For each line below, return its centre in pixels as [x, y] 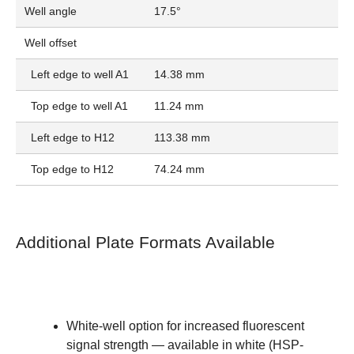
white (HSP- [269, 345]
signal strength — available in [151, 345]
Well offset [50, 43]
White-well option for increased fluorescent [185, 326]
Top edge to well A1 [76, 106]
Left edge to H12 [69, 138]
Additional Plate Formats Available [145, 243]
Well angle [50, 11]
